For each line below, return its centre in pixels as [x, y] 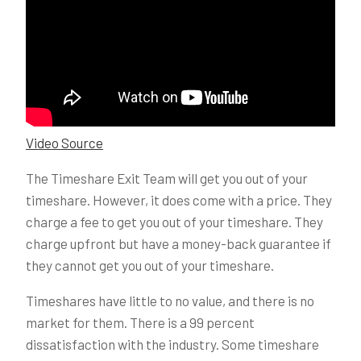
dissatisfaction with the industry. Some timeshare [172, 344]
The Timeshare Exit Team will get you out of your [167, 178]
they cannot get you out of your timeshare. [150, 265]
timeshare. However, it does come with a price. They [179, 199]
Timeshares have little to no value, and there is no [170, 300]
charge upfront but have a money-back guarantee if [178, 243]
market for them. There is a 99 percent [140, 322]
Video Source [64, 142]
